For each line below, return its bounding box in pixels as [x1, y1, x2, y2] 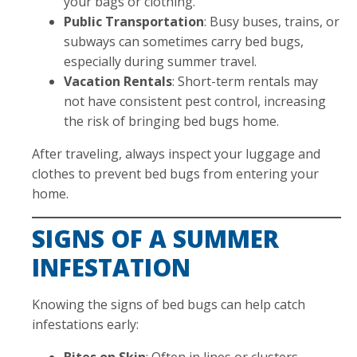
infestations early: [32, 315, 139, 333]
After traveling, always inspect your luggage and [32, 144, 320, 163]
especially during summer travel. [64, 52, 257, 70]
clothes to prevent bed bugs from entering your [32, 164, 319, 182]
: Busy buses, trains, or [204, 12, 339, 30]
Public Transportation [64, 12, 204, 30]
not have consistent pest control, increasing [64, 92, 326, 110]
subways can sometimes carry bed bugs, [64, 32, 304, 50]
